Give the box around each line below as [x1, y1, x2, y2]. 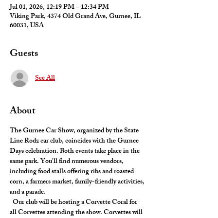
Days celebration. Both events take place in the [10, 145, 141, 158]
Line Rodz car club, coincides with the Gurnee [10, 135, 140, 147]
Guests [10, 46, 38, 63]
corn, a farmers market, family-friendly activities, [10, 176, 146, 188]
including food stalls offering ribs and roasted [10, 166, 135, 178]
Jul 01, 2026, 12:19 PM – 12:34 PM [10, 1, 109, 14]
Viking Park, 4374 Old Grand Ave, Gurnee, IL [10, 11, 141, 23]
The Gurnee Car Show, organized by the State [10, 125, 140, 137]
